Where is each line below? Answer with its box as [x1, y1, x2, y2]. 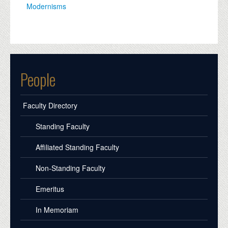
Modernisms [26, 1, 67, 12]
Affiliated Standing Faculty [36, 142, 119, 153]
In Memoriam [36, 205, 78, 215]
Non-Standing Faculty [36, 163, 105, 174]
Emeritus [36, 184, 64, 194]
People [20, 67, 55, 92]
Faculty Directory [23, 100, 77, 111]
